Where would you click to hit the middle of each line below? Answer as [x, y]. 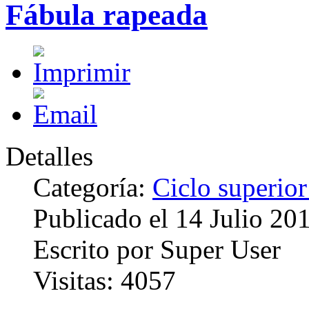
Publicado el [104, 218]
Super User [220, 249]
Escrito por [97, 249]
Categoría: [93, 187]
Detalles [49, 156]
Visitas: [77, 280]
